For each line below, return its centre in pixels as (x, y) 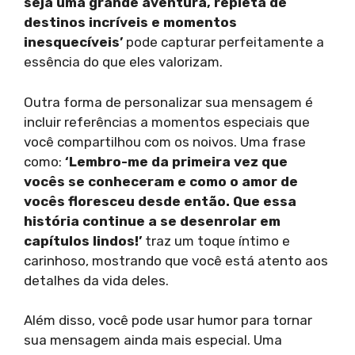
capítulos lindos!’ (83, 240)
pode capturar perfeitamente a (223, 42)
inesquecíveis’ (73, 42)
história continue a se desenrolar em (152, 221)
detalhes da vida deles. (96, 280)
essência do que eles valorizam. (123, 62)
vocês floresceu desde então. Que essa (160, 201)
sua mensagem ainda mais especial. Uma (153, 340)
